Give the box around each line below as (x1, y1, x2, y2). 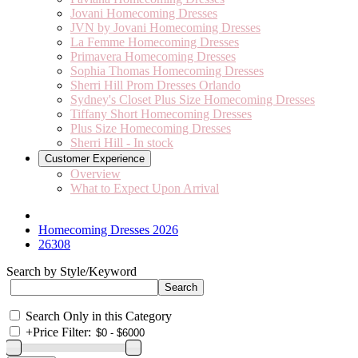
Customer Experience (45, 153, 145, 165)
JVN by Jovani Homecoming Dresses (70, 21, 261, 34)
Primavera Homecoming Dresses (70, 50, 236, 63)
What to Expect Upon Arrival (70, 181, 219, 195)
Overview (70, 167, 121, 181)
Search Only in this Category (26, 309, 172, 323)
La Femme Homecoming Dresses (70, 35, 239, 49)
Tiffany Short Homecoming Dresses (70, 107, 252, 121)
